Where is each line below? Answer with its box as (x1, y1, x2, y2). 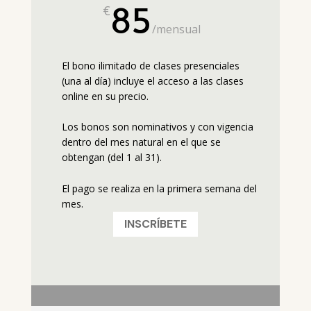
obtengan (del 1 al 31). (61, 151, 162, 165)
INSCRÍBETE (124, 217, 187, 232)
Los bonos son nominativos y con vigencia (61, 120, 253, 134)
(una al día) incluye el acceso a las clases (61, 74, 244, 87)
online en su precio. (61, 89, 149, 103)
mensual (155, 21, 201, 37)
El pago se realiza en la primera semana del (61, 181, 257, 195)
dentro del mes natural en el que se (61, 135, 221, 149)
